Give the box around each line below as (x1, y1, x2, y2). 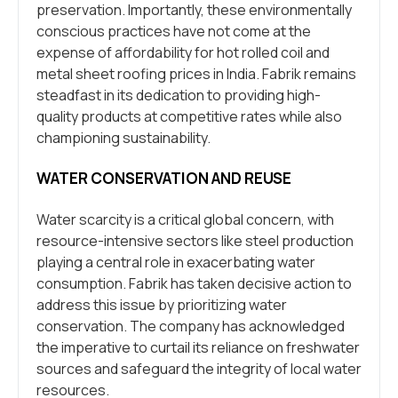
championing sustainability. (36, 128, 211, 147)
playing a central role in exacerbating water (36, 252, 315, 272)
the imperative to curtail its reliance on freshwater (36, 338, 360, 357)
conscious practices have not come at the (36, 21, 311, 41)
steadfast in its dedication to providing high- (36, 85, 321, 105)
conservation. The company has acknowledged (36, 316, 345, 336)
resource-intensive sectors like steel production (36, 231, 354, 251)
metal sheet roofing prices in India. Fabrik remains (36, 64, 356, 84)
